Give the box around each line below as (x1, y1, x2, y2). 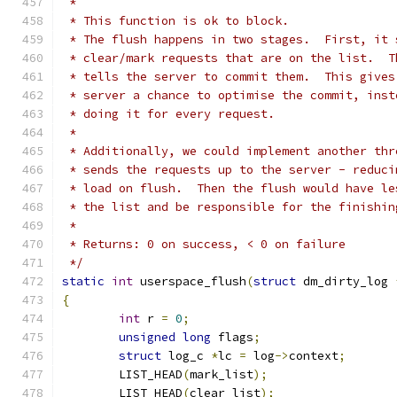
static (62, 274, 105, 289)
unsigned (119, 330, 175, 345)
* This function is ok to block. (62, 13, 289, 28)
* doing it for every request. (62, 106, 275, 121)
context (289, 348, 339, 363)
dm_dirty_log (296, 274, 395, 289)
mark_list (190, 367, 253, 382)
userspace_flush (133, 274, 246, 289)
